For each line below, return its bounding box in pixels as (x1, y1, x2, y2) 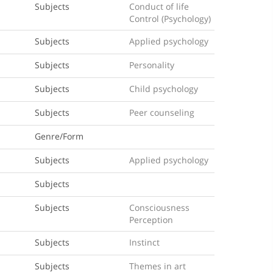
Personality (129, 59, 175, 71)
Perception (129, 214, 174, 225)
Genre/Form (34, 130, 83, 142)
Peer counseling (129, 107, 195, 118)
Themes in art (129, 260, 186, 272)
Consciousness (129, 202, 190, 213)
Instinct (129, 236, 160, 248)
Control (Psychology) (129, 13, 211, 24)
